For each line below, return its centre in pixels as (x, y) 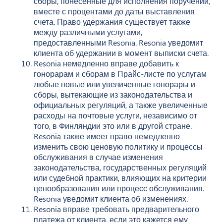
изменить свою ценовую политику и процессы (118, 146)
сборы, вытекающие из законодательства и (113, 94)
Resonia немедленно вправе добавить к (106, 63)
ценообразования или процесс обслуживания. (119, 188)
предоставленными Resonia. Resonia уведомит (118, 42)
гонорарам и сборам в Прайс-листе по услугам (120, 73)
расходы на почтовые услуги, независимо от (115, 115)
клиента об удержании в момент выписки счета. (121, 53)
